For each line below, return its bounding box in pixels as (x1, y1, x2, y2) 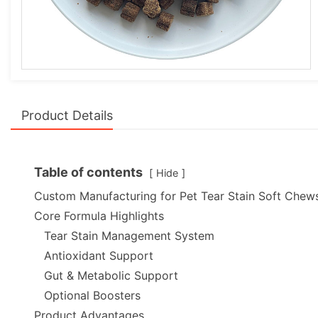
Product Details (21, 108, 113, 123)
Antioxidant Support (44, 248, 153, 263)
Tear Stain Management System (44, 229, 214, 243)
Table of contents (34, 165, 143, 180)
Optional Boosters (44, 288, 141, 302)
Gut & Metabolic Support (44, 268, 178, 283)
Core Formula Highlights (34, 209, 164, 223)
